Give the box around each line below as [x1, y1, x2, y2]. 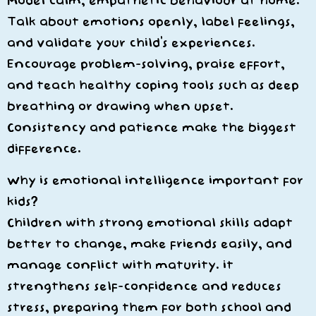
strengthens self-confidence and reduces [7, 279, 281, 294]
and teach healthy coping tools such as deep [7, 78, 299, 93]
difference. [7, 141, 81, 157]
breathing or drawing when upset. [7, 99, 233, 114]
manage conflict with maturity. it [7, 257, 233, 273]
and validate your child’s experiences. [7, 35, 255, 51]
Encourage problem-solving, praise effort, [7, 56, 285, 72]
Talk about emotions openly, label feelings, [7, 14, 295, 30]
